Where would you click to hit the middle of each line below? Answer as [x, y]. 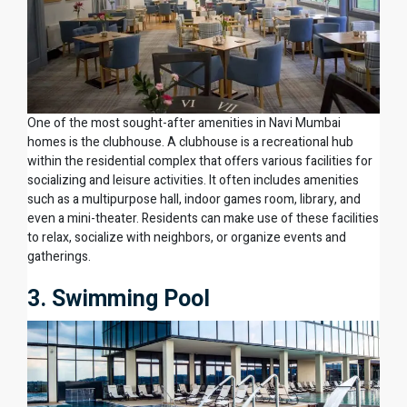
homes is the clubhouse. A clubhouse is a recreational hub [190, 143]
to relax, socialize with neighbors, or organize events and [187, 238]
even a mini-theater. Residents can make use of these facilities [203, 219]
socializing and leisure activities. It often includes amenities [193, 181]
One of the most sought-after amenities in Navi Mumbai [184, 124]
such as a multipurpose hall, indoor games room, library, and [194, 200]
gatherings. [59, 257]
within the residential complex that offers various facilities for [200, 162]
